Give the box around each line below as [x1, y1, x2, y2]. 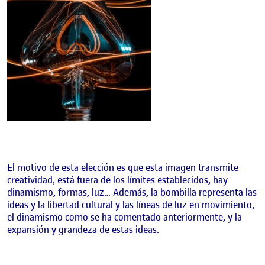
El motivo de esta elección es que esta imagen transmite [7, 161, 238, 174]
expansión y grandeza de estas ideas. [7, 223, 159, 237]
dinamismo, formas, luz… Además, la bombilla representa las [7, 186, 257, 199]
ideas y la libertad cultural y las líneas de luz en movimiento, [7, 198, 254, 212]
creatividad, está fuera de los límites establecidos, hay [7, 173, 228, 187]
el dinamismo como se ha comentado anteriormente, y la [7, 211, 242, 224]
